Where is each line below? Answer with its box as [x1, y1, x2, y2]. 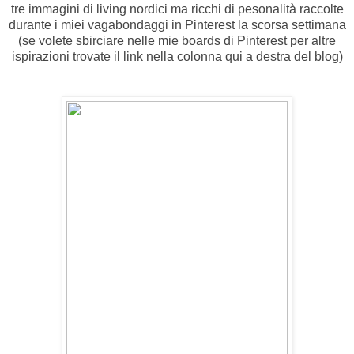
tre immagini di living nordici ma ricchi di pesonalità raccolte [10, 2, 344, 17]
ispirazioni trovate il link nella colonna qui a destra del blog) [11, 50, 343, 64]
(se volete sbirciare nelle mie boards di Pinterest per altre [18, 34, 336, 48]
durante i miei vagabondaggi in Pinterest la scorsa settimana [8, 18, 346, 32]
